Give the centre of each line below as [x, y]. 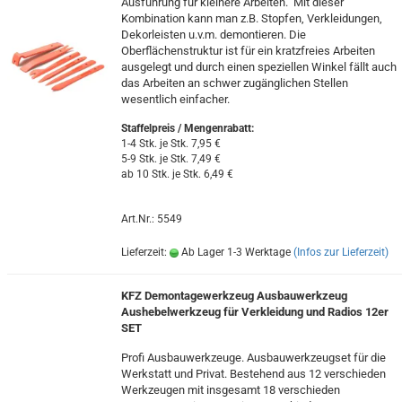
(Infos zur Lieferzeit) [341, 252]
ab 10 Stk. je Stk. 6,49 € [177, 174]
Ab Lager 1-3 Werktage [234, 252]
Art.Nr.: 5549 [151, 219]
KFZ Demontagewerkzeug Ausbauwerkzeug [234, 296]
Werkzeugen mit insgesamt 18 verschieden [230, 390]
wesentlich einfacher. [175, 99]
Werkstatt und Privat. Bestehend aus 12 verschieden [253, 374]
